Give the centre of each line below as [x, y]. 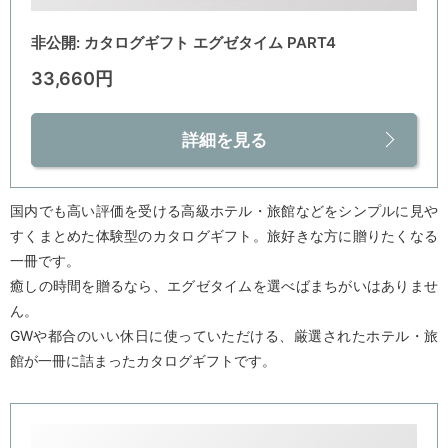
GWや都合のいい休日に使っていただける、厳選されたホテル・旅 [224, 336]
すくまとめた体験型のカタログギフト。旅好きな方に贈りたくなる [224, 236]
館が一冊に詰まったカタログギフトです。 [143, 361]
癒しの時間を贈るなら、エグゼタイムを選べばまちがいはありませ [224, 286]
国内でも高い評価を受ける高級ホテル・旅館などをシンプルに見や [224, 211]
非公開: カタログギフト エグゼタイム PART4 [183, 43]
